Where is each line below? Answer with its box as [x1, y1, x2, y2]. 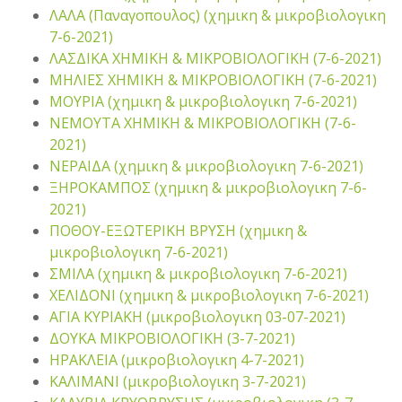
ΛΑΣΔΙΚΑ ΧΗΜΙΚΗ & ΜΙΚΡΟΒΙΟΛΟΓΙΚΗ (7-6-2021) [49, 48, 381, 68]
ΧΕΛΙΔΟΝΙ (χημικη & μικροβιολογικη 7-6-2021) [49, 285, 369, 305]
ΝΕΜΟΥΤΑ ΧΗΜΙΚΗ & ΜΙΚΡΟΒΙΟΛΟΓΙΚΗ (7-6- [49, 113, 356, 133]
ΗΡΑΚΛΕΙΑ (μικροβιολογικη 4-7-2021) [49, 350, 304, 370]
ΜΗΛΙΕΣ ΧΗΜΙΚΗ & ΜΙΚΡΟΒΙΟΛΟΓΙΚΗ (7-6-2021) [49, 70, 377, 90]
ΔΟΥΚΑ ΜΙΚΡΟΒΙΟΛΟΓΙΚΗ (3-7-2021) [49, 328, 295, 348]
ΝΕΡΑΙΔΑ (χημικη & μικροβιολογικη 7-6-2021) [49, 156, 363, 176]
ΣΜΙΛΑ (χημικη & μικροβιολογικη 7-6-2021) [49, 264, 347, 284]
